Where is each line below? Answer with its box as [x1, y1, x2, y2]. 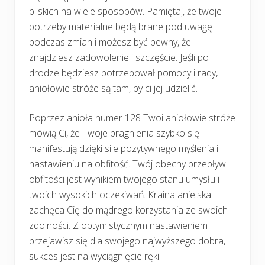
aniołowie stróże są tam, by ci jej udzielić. [29, 81, 198, 95]
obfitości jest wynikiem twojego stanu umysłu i [29, 172, 219, 186]
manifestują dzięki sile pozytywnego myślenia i [29, 141, 218, 155]
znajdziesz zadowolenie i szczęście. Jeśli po [29, 50, 209, 64]
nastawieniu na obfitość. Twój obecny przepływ [29, 157, 226, 170]
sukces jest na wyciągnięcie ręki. [29, 249, 161, 263]
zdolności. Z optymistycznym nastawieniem [29, 218, 208, 232]
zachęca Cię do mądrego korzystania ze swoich [29, 203, 228, 216]
